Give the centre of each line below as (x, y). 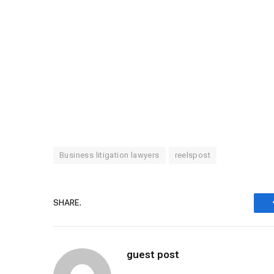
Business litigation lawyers (109, 155)
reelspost (193, 155)
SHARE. (67, 203)
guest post (153, 254)
